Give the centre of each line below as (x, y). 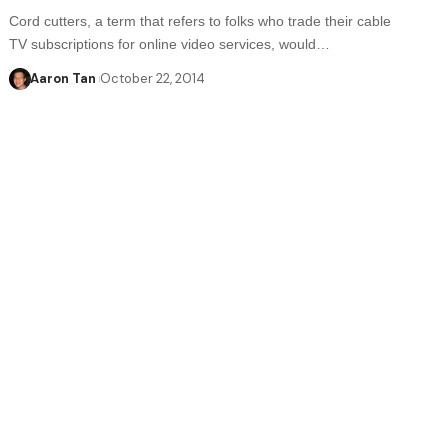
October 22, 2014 (153, 78)
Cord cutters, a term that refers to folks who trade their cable (200, 20)
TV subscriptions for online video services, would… (170, 43)
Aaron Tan (62, 78)
